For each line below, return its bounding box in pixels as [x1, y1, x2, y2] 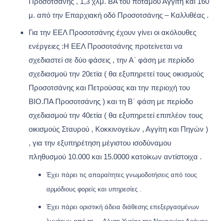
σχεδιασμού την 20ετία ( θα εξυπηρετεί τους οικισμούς [29, 70, 204, 78]
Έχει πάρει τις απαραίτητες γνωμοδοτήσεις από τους [46, 171, 197, 179]
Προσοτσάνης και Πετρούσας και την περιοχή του [29, 84, 190, 92]
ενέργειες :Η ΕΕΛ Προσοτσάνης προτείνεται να [29, 42, 183, 51]
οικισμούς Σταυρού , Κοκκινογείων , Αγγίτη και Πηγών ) [29, 125, 208, 134]
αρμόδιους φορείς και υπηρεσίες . [46, 185, 142, 193]
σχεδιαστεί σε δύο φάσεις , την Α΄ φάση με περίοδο [29, 56, 194, 65]
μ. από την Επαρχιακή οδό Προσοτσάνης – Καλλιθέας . [29, 11, 209, 19]
